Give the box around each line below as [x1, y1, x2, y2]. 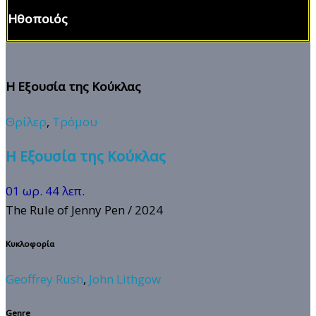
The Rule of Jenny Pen [6, 201, 125, 218]
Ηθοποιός [8, 10, 68, 27]
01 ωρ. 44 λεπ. [6, 182, 85, 199]
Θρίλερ [6, 114, 47, 130]
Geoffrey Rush [6, 270, 83, 287]
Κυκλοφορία [6, 238, 54, 250]
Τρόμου [52, 114, 97, 130]
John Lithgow [89, 270, 161, 287]
